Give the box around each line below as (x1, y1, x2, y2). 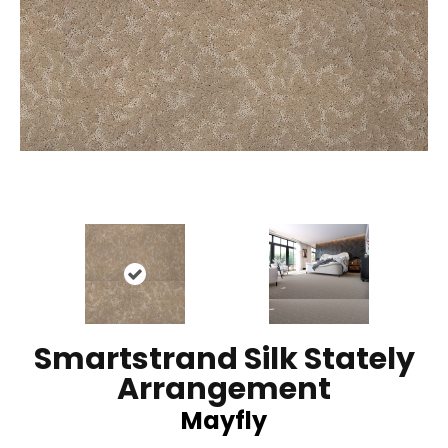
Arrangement (117, 367, 331, 410)
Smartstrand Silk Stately (33, 337, 415, 380)
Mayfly (181, 403, 267, 437)
